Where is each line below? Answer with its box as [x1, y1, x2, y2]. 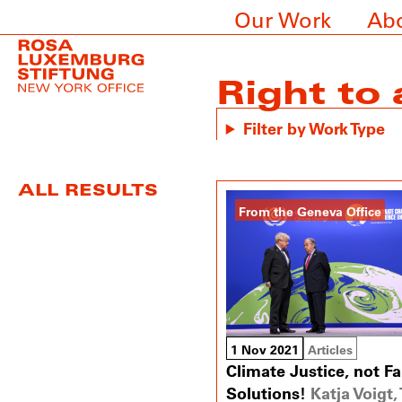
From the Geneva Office [238, 203, 381, 220]
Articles [307, 341, 353, 359]
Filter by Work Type [242, 118, 385, 139]
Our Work [233, 5, 331, 33]
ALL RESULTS [18, 179, 158, 199]
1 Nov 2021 [230, 341, 299, 359]
